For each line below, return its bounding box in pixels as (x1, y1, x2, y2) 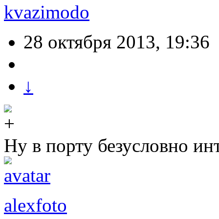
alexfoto (4, 195, 67, 216)
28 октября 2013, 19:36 (23, 31, 210, 53)
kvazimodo (4, 1, 89, 23)
